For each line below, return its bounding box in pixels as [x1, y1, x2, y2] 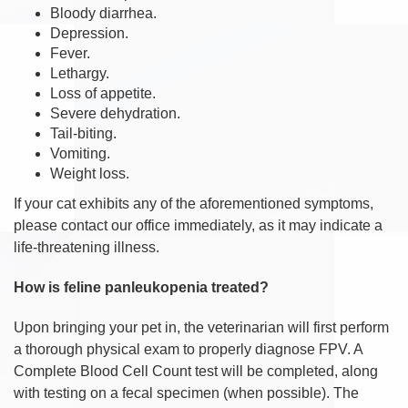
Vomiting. [50, 145, 114, 161]
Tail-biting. [50, 125, 117, 141]
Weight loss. [50, 165, 129, 181]
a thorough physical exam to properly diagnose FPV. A [14, 341, 362, 357]
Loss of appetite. [50, 85, 159, 101]
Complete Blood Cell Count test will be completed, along [14, 362, 378, 379]
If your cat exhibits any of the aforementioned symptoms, [14, 195, 373, 211]
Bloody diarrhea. [50, 5, 160, 21]
